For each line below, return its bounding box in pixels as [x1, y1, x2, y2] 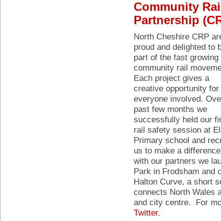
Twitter [134, 208, 158, 218]
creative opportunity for [134, 83, 219, 93]
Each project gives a [134, 73, 209, 83]
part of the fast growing [134, 52, 219, 62]
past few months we [134, 104, 207, 114]
